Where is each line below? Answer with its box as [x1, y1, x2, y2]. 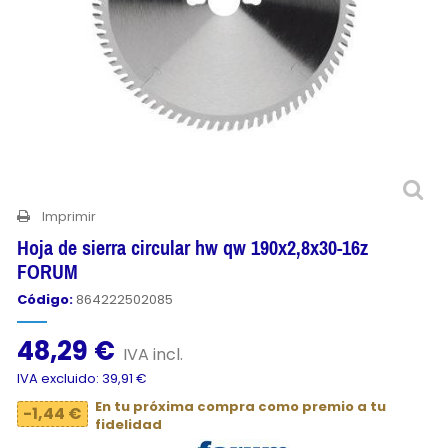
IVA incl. [123, 343, 183, 367]
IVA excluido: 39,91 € [17, 369, 147, 389]
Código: [17, 290, 73, 309]
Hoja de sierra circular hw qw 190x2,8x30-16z [17, 236, 368, 259]
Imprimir [42, 207, 96, 226]
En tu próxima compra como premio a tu [95, 397, 386, 417]
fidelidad [95, 415, 162, 435]
